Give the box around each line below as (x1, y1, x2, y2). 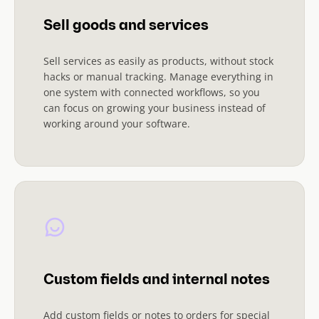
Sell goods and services (43, 19, 209, 33)
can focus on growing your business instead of (43, 100, 266, 115)
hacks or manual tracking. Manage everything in (43, 69, 273, 83)
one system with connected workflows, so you (43, 85, 260, 99)
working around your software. (43, 116, 190, 130)
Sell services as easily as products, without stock (43, 53, 273, 68)
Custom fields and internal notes (43, 273, 270, 288)
